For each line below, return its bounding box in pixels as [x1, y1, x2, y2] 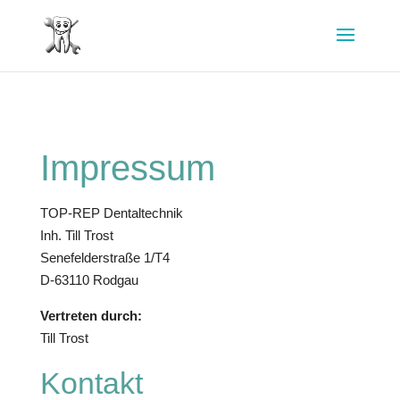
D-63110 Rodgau [39, 272, 138, 287]
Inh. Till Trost [39, 228, 113, 243]
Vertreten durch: [39, 308, 142, 323]
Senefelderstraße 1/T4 [39, 250, 170, 265]
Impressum [39, 148, 215, 187]
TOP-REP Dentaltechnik [39, 205, 183, 221]
